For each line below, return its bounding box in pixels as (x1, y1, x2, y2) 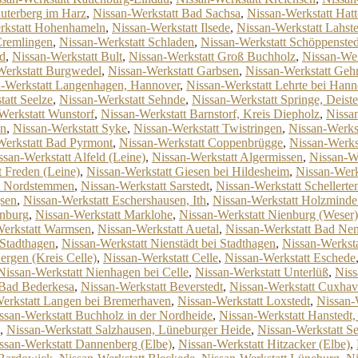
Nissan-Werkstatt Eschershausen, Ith (23, 193, 206, 207)
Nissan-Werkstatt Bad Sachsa (93, 6, 241, 20)
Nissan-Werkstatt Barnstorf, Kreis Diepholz (101, 107, 320, 121)
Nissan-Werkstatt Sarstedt (81, 179, 209, 193)
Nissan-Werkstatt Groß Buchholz (129, 50, 296, 63)
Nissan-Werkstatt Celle (103, 251, 218, 265)
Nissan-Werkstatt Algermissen (152, 150, 303, 164)
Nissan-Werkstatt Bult (12, 50, 122, 63)
